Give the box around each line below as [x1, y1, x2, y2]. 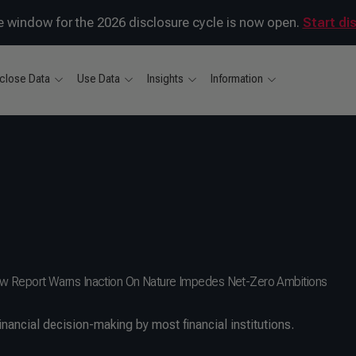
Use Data [77, 72, 121, 85]
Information [211, 72, 264, 85]
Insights [147, 72, 184, 85]
